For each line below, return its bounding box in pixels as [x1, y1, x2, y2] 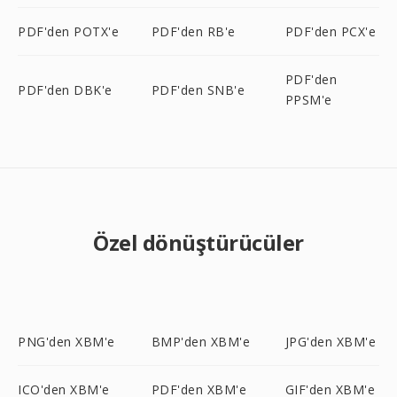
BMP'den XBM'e [151, 333, 251, 350]
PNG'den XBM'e [18, 333, 115, 350]
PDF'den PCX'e [284, 23, 377, 40]
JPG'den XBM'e [284, 333, 377, 350]
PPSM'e [284, 91, 332, 108]
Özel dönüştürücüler [93, 228, 304, 257]
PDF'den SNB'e [151, 81, 245, 98]
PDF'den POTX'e [18, 23, 119, 40]
